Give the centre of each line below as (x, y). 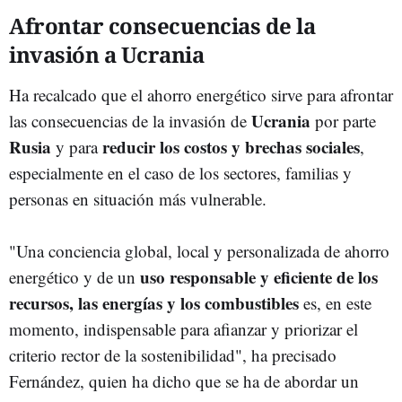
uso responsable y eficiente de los (257, 276)
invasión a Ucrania (106, 54)
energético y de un (72, 276)
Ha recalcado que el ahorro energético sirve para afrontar (201, 94)
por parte (343, 120)
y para (77, 146)
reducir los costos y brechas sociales (231, 146)
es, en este (335, 302)
